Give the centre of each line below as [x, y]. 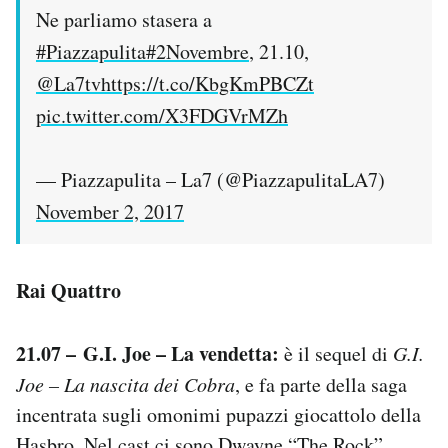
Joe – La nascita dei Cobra [125, 383]
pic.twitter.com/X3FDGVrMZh [162, 115]
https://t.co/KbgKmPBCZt [207, 83]
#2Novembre [197, 51]
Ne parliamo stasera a [124, 19]
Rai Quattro [68, 290]
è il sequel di [333, 353]
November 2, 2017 [110, 211]
